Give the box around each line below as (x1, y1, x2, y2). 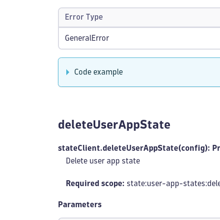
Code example (74, 68, 123, 76)
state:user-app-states (125, 180, 205, 187)
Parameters (58, 201, 102, 208)
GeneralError (65, 34, 109, 42)
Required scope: (66, 180, 125, 187)
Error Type (65, 13, 103, 21)
